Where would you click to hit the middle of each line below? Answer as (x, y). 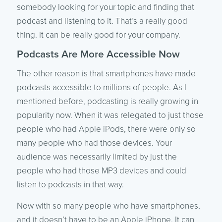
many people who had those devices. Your (94, 143)
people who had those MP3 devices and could (101, 170)
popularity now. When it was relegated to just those (110, 115)
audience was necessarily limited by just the (97, 157)
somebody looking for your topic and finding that (105, 7)
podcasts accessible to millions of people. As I (101, 87)
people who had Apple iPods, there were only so (106, 129)
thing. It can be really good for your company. (98, 35)
